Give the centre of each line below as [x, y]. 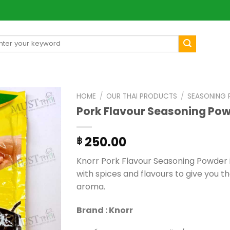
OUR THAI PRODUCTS [142, 96]
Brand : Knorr [105, 210]
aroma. [91, 186]
